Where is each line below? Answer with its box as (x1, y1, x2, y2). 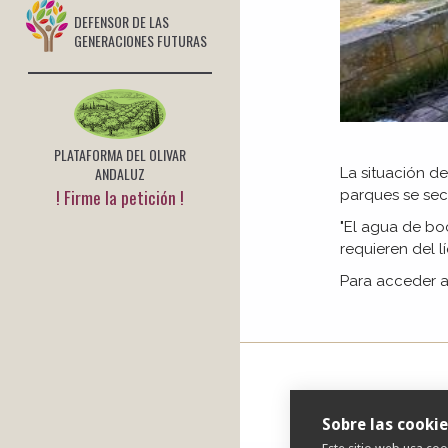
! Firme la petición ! (56, 184, 184, 211)
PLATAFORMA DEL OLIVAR (54, 144, 186, 166)
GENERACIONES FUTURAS (74, 30, 207, 52)
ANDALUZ (95, 163, 145, 185)
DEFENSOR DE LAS (74, 11, 169, 33)
